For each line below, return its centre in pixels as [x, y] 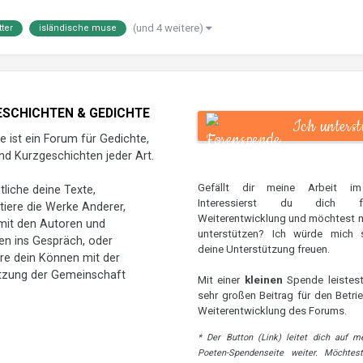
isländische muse [77, 28]
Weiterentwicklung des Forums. [272, 310]
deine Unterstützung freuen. [264, 249]
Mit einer [221, 280]
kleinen [263, 280]
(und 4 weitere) [169, 28]
